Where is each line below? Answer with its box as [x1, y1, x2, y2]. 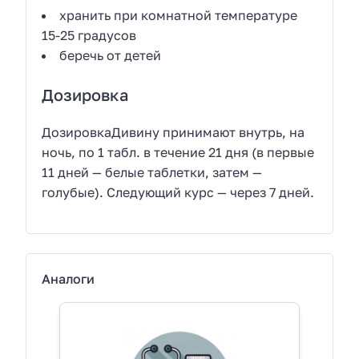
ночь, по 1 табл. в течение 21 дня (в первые [42, 143, 315, 160]
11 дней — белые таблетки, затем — [42, 163, 263, 180]
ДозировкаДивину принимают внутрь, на [42, 123, 305, 140]
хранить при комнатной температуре [59, 7, 298, 24]
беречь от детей [59, 47, 162, 64]
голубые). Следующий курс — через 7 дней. [42, 184, 315, 200]
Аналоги [42, 271, 95, 288]
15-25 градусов [42, 27, 137, 44]
